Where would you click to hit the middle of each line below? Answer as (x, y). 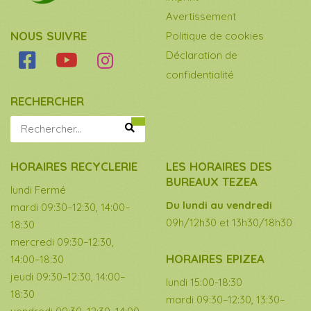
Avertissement (201, 16)
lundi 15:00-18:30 (204, 283)
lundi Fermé (38, 190)
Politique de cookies (215, 36)
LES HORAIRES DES (219, 167)
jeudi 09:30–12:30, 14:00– (68, 277)
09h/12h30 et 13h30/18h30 (229, 223)
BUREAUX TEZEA (212, 182)
